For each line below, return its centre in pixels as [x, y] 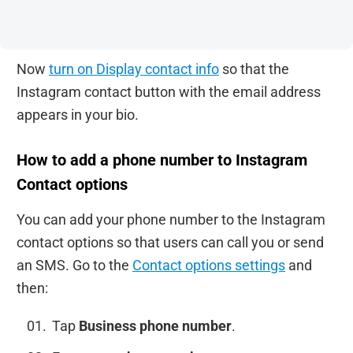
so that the [254, 69]
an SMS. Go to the [74, 265]
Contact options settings [209, 265]
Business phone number [155, 326]
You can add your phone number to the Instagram [171, 219]
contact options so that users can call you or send [170, 242]
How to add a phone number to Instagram [162, 160]
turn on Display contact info [134, 69]
